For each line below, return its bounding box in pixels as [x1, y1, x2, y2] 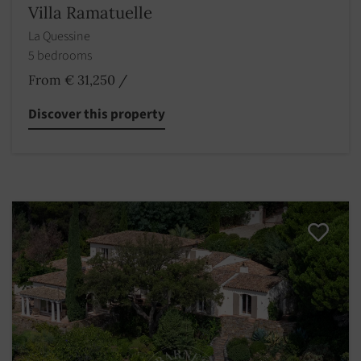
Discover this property [28, 104, 165, 124]
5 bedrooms [28, 46, 94, 64]
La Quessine [28, 27, 90, 45]
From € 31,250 [28, 71, 115, 88]
